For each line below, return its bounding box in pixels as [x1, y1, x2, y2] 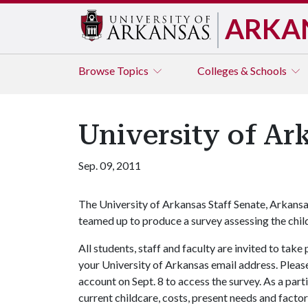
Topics [117, 64, 151, 77]
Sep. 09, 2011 [78, 159, 141, 172]
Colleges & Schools [197, 64, 289, 77]
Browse [78, 64, 117, 77]
